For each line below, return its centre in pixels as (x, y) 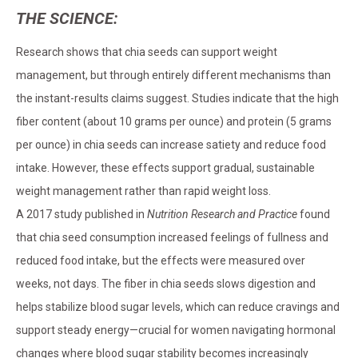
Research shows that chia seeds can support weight (147, 52)
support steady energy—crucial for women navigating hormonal (176, 330)
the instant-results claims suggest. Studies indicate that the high (177, 99)
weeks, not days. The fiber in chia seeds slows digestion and (166, 284)
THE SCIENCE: (67, 19)
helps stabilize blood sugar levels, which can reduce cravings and (178, 307)
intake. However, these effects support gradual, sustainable (165, 168)
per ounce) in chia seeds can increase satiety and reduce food (171, 145)
